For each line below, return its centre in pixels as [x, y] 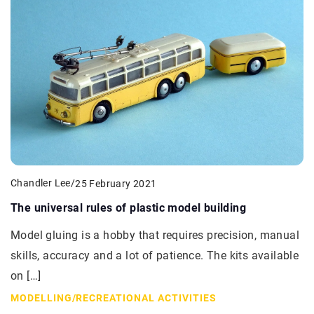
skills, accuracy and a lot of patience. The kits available [155, 256]
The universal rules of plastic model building [128, 208]
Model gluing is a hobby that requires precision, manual [155, 235]
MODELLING [41, 298]
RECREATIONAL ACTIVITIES [146, 298]
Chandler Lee [41, 183]
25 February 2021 [116, 183]
